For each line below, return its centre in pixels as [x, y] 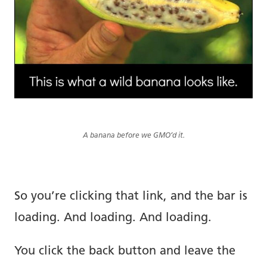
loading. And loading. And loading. [113, 218]
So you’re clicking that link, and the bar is [131, 196]
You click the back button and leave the [125, 251]
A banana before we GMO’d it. [133, 136]
